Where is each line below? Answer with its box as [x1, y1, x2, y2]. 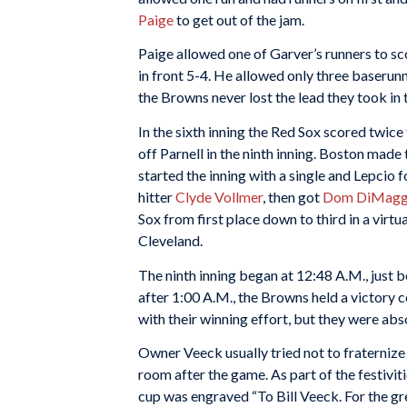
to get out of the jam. [174, 10, 304, 28]
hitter [138, 187, 175, 205]
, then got [263, 187, 323, 205]
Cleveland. [138, 231, 203, 249]
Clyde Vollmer [175, 187, 263, 205]
